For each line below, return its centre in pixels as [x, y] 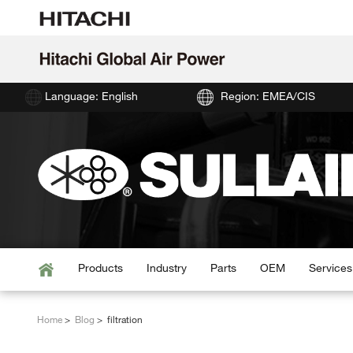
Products [100, 268]
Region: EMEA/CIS [268, 96]
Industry [167, 268]
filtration [124, 319]
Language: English [91, 96]
